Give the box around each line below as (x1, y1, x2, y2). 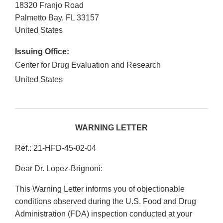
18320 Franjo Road (15, 1, 84, 10)
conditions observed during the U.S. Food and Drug (15, 197, 196, 206)
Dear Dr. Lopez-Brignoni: (15, 164, 103, 173)
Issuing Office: (15, 47, 69, 56)
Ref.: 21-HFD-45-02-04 (15, 144, 96, 153)
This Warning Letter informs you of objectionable (15, 185, 185, 194)
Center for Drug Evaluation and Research (15, 61, 161, 70)
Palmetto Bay (15, 13, 62, 22)
